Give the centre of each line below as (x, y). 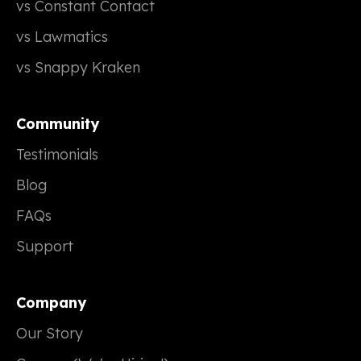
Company (51, 303)
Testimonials (57, 155)
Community (58, 124)
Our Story (50, 334)
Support (45, 247)
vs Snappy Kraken (78, 68)
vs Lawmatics (62, 37)
